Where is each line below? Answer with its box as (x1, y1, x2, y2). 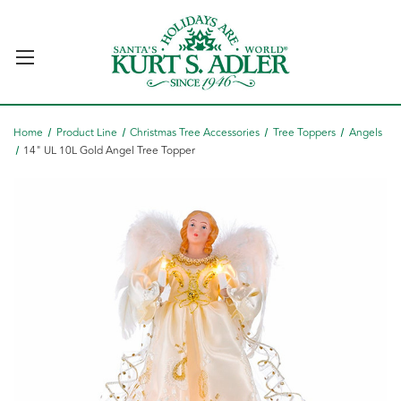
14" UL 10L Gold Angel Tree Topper (23, 142, 196, 159)
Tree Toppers (273, 124, 337, 141)
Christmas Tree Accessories (130, 124, 260, 141)
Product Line (55, 124, 117, 141)
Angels (348, 124, 382, 141)
